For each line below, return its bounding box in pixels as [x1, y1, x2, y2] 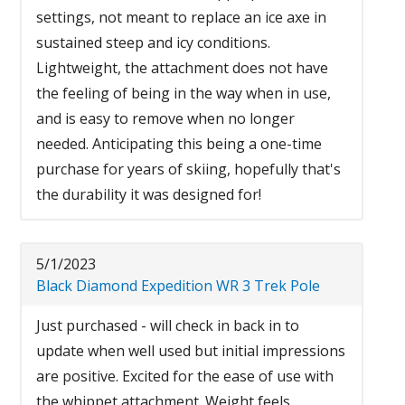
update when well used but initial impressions [36, 340, 346, 361]
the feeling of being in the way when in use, [36, 82, 332, 103]
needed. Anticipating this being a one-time [36, 133, 323, 154]
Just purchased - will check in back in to [36, 315, 300, 335]
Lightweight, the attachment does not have [36, 57, 329, 78]
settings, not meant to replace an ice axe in [36, 6, 327, 27]
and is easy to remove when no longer [36, 108, 296, 128]
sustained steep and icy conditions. [36, 32, 271, 52]
